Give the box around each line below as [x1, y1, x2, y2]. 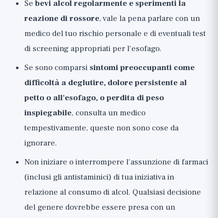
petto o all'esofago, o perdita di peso [24, 92, 164, 103]
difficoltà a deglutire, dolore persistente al [24, 77, 187, 88]
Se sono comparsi [24, 62, 90, 73]
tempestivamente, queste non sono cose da [24, 123, 179, 133]
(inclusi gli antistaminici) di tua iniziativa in [24, 172, 174, 182]
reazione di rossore [24, 13, 99, 24]
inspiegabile [24, 108, 72, 118]
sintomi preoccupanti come [90, 62, 195, 73]
